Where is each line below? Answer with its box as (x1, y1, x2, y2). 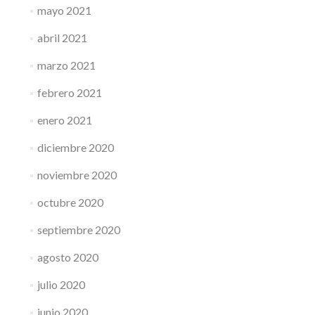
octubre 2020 (37, 195, 103, 209)
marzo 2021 (37, 58, 96, 72)
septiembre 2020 (37, 223, 120, 236)
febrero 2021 (37, 86, 102, 99)
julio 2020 (37, 278, 85, 291)
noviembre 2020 (37, 168, 117, 181)
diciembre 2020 (37, 141, 114, 154)
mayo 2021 (37, 4, 91, 17)
